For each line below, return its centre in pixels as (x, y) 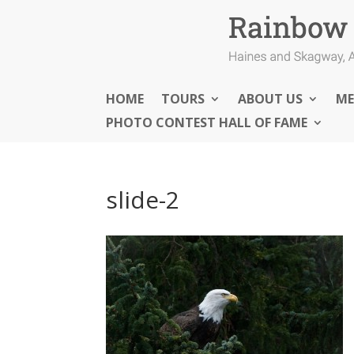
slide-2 (143, 200)
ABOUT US (271, 99)
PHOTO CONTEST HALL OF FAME (207, 122)
